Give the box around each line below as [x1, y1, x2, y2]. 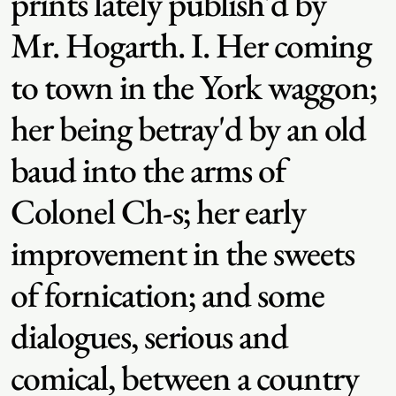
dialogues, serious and [11, 313, 288, 359]
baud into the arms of [11, 147, 286, 193]
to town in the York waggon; [11, 64, 377, 110]
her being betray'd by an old [11, 105, 366, 151]
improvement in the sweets [11, 230, 354, 276]
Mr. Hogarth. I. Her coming [11, 22, 371, 68]
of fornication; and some [11, 271, 324, 317]
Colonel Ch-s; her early [11, 188, 306, 234]
